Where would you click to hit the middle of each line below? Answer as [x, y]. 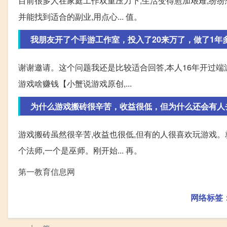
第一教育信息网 [47, 172]
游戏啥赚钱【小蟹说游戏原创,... [75, 84]
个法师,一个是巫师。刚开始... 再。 [80, 150]
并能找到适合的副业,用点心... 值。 [80, 17]
